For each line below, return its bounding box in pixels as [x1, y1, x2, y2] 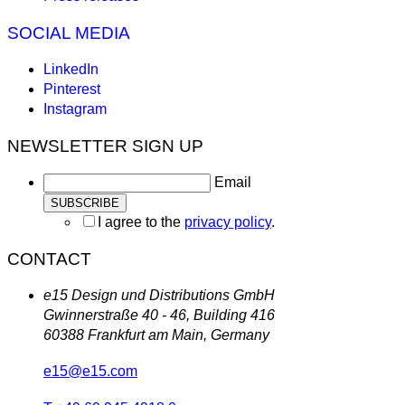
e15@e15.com [43, 363, 137, 379]
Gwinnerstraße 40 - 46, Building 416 [43, 306, 275, 323]
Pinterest [43, 80, 100, 97]
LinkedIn [43, 61, 99, 77]
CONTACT [7, 249, 91, 268]
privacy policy [184, 213, 271, 230]
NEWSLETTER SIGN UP [7, 136, 203, 155]
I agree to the [98, 213, 184, 230]
